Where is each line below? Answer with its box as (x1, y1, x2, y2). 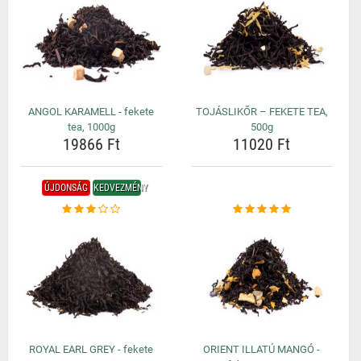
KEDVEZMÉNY (93, 182, 147, 193)
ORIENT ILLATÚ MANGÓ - (203, 343, 321, 355)
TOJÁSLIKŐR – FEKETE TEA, (195, 106, 328, 118)
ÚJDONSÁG (44, 182, 88, 193)
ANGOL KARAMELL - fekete (28, 106, 155, 118)
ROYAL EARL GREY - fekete (29, 343, 154, 355)
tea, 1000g (67, 121, 115, 133)
